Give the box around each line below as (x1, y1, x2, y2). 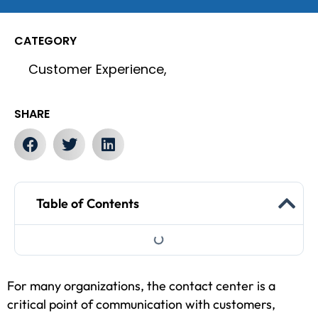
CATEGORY (14, 33, 77, 50)
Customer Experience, (28, 60, 167, 79)
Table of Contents (36, 195, 139, 212)
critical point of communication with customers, (7, 296, 275, 313)
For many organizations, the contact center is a (7, 278, 275, 295)
